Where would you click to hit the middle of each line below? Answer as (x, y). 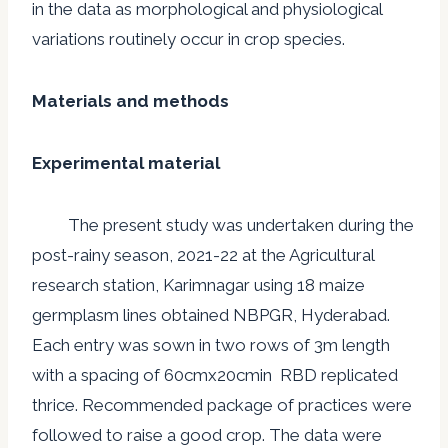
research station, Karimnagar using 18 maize (198, 284)
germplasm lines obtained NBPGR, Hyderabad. (213, 314)
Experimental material (126, 162)
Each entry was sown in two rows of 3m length (211, 344)
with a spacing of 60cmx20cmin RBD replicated (215, 374)
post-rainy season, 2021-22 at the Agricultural (203, 254)
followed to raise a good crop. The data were (207, 434)
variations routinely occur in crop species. (188, 38)
